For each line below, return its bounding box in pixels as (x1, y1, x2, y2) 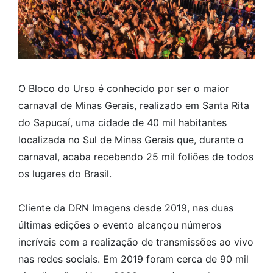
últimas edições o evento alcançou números (18, 218, 221, 231)
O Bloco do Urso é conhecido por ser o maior (18, 82, 229, 94)
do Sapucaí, (18, 116, 76, 129)
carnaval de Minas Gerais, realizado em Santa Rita (18, 99, 249, 112)
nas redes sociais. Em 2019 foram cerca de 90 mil (18, 252, 249, 265)
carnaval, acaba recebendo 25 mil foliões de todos (18, 150, 253, 163)
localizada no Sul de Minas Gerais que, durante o (18, 133, 244, 146)
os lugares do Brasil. (18, 167, 112, 180)
